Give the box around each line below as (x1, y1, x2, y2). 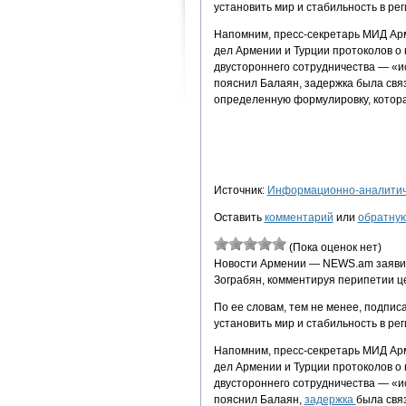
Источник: (213, 183, 267, 197)
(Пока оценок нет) (285, 240, 382, 254)
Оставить (213, 210, 265, 224)
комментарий (264, 210, 333, 224)
